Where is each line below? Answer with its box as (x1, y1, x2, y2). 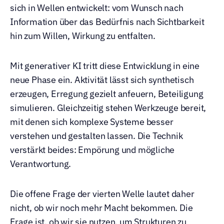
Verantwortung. (10, 158, 71, 169)
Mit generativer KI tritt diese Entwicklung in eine (10, 60, 199, 71)
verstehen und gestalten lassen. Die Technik (10, 130, 183, 141)
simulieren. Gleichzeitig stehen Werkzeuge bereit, (10, 102, 206, 113)
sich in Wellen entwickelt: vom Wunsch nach (10, 2, 183, 13)
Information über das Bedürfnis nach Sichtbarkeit (10, 16, 204, 27)
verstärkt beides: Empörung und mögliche (10, 144, 175, 155)
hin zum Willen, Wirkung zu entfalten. (10, 30, 155, 41)
